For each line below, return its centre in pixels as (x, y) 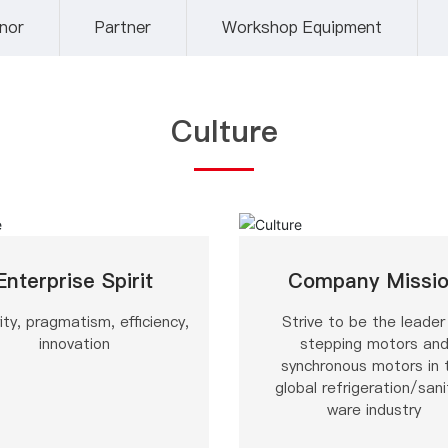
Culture (224, 131)
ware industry (374, 409)
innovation (74, 343)
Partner (123, 27)
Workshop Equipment (302, 27)
